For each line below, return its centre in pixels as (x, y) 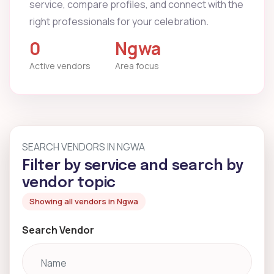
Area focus (137, 66)
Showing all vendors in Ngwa (84, 201)
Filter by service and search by (133, 166)
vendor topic (69, 183)
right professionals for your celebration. (119, 21)
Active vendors (60, 66)
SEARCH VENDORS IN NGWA (83, 147)
